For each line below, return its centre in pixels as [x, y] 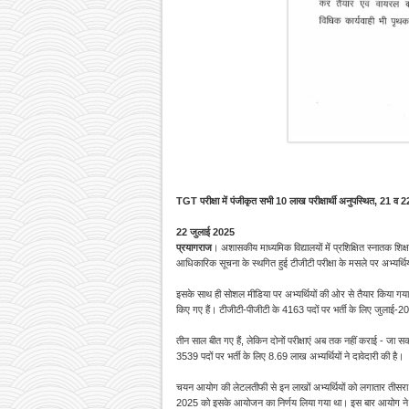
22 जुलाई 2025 [205, 232]
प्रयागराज [194, 248]
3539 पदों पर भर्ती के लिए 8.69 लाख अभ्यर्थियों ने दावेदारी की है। [290, 357]
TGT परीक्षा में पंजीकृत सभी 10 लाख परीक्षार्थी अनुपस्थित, [278, 201]
